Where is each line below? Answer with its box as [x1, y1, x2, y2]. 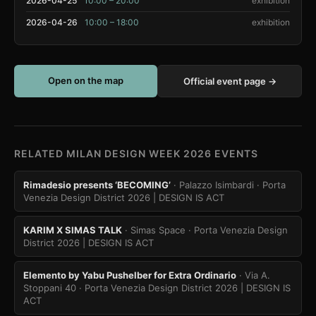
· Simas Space [125, 224, 186, 236]
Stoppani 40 [23, 282, 76, 293]
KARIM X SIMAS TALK [23, 224, 122, 236]
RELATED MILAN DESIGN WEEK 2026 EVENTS [14, 147, 258, 159]
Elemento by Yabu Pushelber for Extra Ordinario [23, 269, 236, 281]
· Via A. [239, 269, 270, 281]
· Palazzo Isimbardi [174, 179, 254, 190]
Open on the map [48, 75, 123, 86]
